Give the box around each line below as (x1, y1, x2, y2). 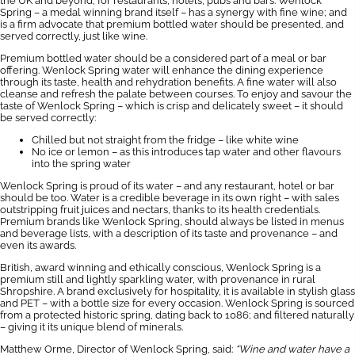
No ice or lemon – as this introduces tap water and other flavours (32, 146, 341, 158)
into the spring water (32, 158, 131, 170)
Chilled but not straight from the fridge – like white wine (32, 134, 299, 146)
